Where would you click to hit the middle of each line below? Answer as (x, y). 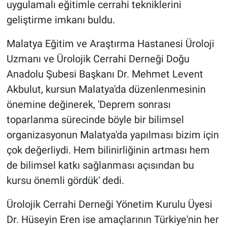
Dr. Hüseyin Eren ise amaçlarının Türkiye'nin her (112, 220)
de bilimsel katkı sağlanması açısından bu (100, 165)
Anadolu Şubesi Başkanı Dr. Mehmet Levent (105, 74)
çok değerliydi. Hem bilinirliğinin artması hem (108, 150)
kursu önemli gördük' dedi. (65, 181)
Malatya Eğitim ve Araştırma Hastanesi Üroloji (110, 44)
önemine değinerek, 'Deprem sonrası (88, 105)
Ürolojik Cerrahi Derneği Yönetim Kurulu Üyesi (109, 204)
